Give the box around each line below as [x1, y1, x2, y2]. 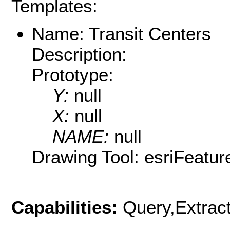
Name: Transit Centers [32, 24, 211, 44]
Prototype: [32, 65, 113, 85]
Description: [32, 44, 127, 65]
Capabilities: [11, 197, 123, 217]
